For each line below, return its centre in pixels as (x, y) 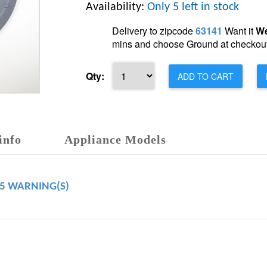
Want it (239, 31)
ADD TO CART (206, 76)
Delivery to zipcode (154, 31)
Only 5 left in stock (193, 7)
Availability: (117, 7)
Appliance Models (115, 139)
